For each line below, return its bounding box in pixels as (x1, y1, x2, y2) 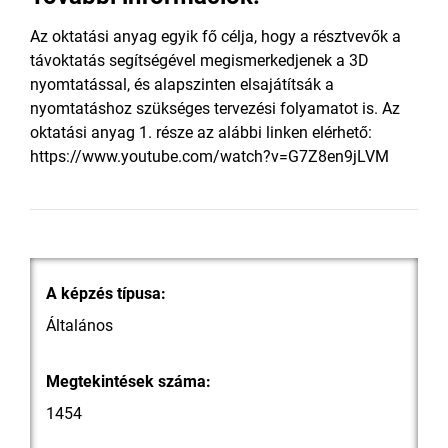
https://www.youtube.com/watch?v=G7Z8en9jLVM (30, 147, 389, 166)
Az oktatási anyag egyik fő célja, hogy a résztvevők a (30, 27, 401, 46)
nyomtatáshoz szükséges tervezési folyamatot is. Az (30, 99, 400, 118)
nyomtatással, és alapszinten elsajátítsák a (30, 75, 334, 94)
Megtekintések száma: (46, 372, 211, 391)
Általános (46, 316, 113, 335)
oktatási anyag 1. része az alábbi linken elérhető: (30, 123, 372, 142)
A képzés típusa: (46, 284, 166, 303)
